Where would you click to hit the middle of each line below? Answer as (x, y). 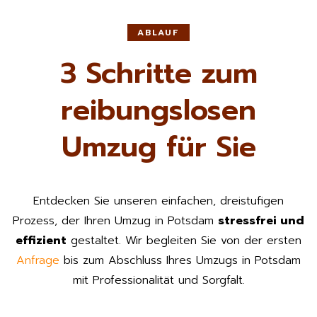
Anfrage (38, 260)
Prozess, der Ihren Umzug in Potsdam (115, 220)
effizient (41, 240)
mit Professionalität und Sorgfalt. (158, 280)
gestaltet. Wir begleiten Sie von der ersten (184, 240)
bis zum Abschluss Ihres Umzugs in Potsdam (180, 260)
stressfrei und (261, 220)
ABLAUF (158, 32)
